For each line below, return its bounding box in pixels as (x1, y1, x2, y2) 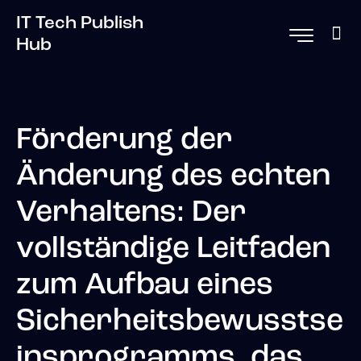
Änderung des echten (16, 162, 330, 193)
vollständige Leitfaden (16, 234, 330, 265)
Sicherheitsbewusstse (16, 307, 343, 338)
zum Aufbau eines (16, 271, 273, 301)
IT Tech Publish (16, 14, 143, 33)
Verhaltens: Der (16, 198, 247, 229)
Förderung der (16, 126, 233, 156)
